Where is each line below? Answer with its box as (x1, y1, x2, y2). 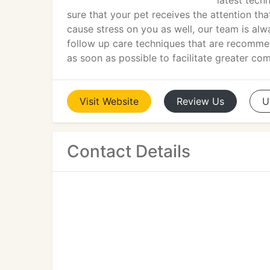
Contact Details (67, 141, 190, 162)
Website (102, 95, 139, 107)
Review (177, 95, 209, 107)
